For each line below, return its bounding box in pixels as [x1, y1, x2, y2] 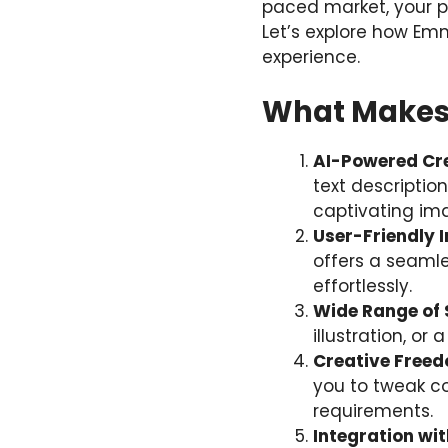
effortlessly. [313, 274, 412, 299]
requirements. [313, 399, 433, 424]
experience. [262, 44, 360, 69]
